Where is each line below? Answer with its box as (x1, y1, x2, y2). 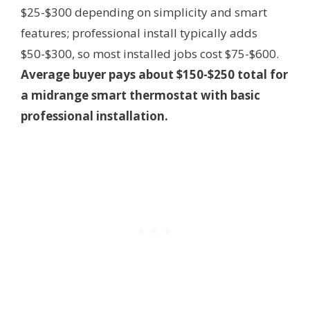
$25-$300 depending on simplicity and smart (21, 3, 267, 20)
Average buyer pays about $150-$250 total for (21, 66, 288, 82)
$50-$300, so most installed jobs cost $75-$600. (21, 45, 279, 62)
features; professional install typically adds (21, 24, 257, 41)
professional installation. (21, 107, 168, 124)
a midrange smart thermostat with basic (21, 86, 260, 103)
